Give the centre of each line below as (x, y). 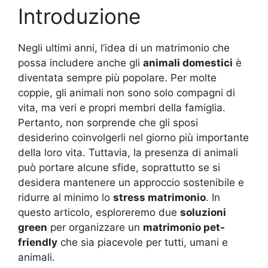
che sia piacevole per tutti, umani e (143, 242)
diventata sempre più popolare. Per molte (117, 77)
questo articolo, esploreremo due (99, 212)
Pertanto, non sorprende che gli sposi (108, 122)
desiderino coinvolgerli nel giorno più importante (133, 137)
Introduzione (79, 16)
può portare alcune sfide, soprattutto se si (119, 167)
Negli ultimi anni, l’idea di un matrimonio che (124, 48)
